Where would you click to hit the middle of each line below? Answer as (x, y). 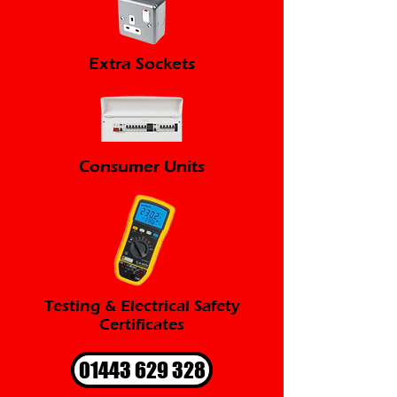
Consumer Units (142, 166)
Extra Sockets (142, 63)
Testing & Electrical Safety (142, 306)
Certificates (142, 325)
